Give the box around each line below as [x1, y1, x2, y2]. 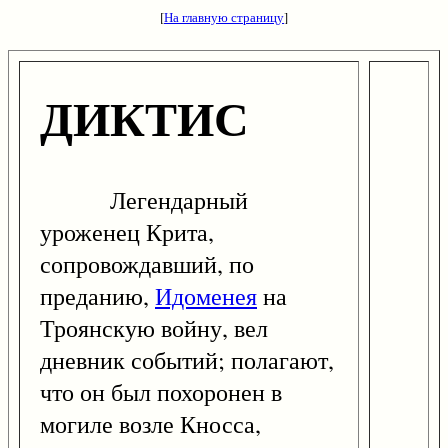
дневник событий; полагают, [40, 344, 334, 377]
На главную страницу [164, 8, 284, 26]
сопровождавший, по [40, 248, 254, 281]
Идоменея [155, 280, 257, 313]
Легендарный [40, 184, 248, 217]
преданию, [40, 280, 155, 313]
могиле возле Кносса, [40, 408, 261, 441]
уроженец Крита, [40, 216, 214, 249]
